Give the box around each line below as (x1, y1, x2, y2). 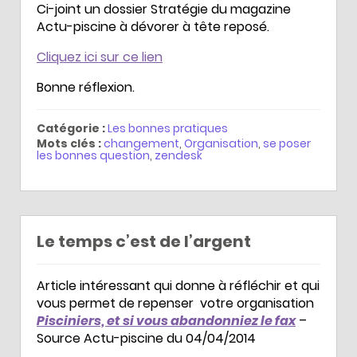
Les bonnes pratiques (108, 120, 228, 136)
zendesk (155, 147, 202, 163)
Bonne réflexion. (37, 77, 135, 96)
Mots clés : (37, 135, 101, 151)
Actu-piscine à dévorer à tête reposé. (37, 17, 269, 36)
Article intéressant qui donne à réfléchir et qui (37, 276, 320, 295)
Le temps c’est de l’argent (37, 229, 251, 253)
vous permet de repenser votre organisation (37, 293, 314, 312)
